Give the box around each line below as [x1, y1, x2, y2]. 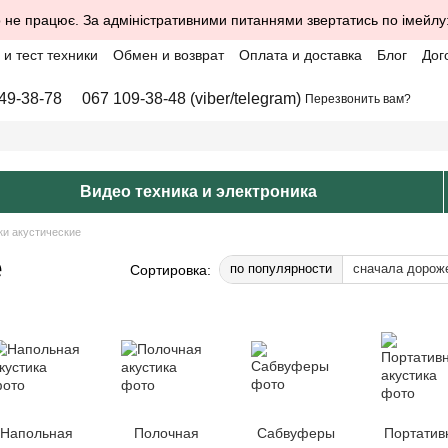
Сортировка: [130, 261, 211, 278]
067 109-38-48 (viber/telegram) [82, 90, 302, 107]
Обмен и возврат [113, 47, 224, 63]
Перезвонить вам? [305, 92, 412, 106]
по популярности [230, 261, 332, 276]
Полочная [133, 425, 199, 441]
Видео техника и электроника [79, 183, 317, 200]
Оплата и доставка [239, 47, 362, 63]
